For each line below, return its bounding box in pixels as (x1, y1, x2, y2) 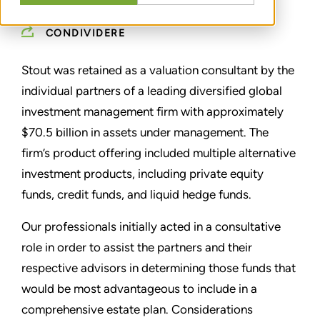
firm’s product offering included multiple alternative (21, 146, 296, 161)
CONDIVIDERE (45, 27, 125, 40)
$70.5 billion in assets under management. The (21, 125, 269, 140)
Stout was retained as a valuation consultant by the (21, 63, 294, 78)
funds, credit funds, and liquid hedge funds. (21, 187, 251, 202)
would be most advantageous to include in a (21, 281, 257, 296)
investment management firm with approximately (21, 104, 284, 119)
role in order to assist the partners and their (21, 240, 252, 255)
